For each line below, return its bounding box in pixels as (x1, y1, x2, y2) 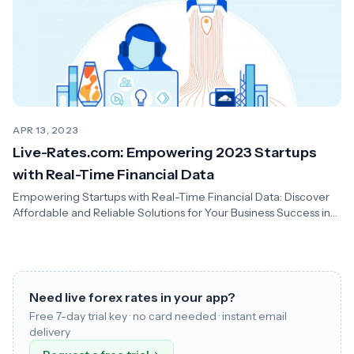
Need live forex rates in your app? (29, 288, 235, 305)
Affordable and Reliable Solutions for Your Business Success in (13, 205, 330, 220)
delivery (29, 324, 70, 339)
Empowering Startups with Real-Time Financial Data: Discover (13, 189, 331, 204)
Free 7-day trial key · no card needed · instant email (29, 308, 287, 323)
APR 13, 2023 (13, 123, 79, 136)
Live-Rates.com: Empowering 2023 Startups (13, 143, 318, 161)
